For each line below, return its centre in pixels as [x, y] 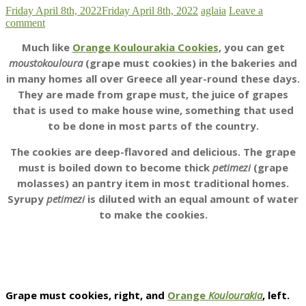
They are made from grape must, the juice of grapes [153, 95]
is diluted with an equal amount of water [192, 199]
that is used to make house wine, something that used [153, 110]
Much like [47, 47]
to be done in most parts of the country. [153, 126]
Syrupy [27, 199]
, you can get [251, 47]
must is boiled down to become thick [115, 168]
